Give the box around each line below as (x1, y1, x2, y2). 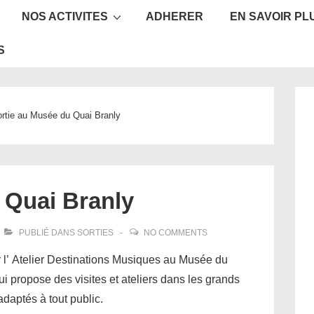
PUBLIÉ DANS (17, 228, 77, 238)
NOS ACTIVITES (22, 11, 108, 22)
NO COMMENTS (144, 228, 207, 238)
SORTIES (77, 228, 114, 238)
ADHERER (146, 11, 203, 22)
